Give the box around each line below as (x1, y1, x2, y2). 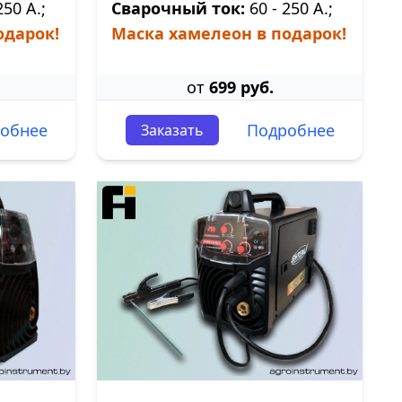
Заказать (140, 120, 204, 140)
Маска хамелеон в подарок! (111, 22, 346, 44)
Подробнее (246, 119, 335, 141)
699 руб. (208, 76, 274, 98)
